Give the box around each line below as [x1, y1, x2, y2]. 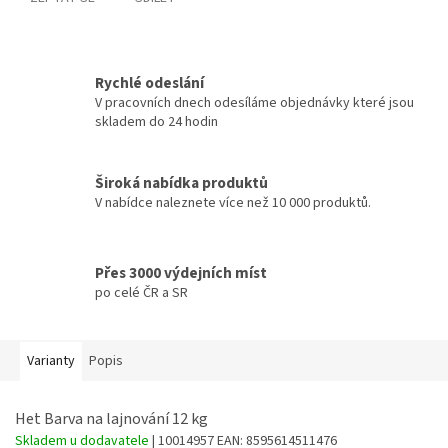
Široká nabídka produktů [95, 171, 268, 194]
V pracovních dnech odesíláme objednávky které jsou [95, 93, 414, 114]
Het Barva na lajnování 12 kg [15, 408, 208, 431]
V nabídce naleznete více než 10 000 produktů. [95, 192, 371, 213]
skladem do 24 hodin [95, 112, 218, 133]
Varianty [27, 351, 75, 372]
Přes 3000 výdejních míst [95, 261, 267, 284]
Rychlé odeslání [95, 72, 204, 95]
